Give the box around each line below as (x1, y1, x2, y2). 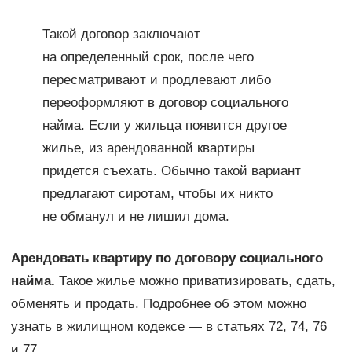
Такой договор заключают (42, 27, 200, 42)
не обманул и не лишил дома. (42, 209, 229, 225)
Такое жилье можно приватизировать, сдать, (54, 273, 335, 289)
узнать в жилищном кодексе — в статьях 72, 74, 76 (10, 319, 327, 335)
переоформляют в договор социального (42, 95, 288, 111)
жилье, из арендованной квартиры (42, 141, 255, 156)
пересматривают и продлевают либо (42, 72, 271, 88)
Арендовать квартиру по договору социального (10, 251, 323, 266)
